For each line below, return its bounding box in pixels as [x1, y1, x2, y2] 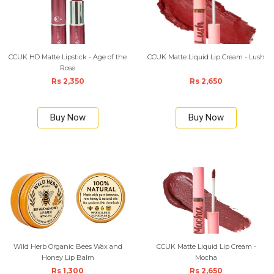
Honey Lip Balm [41, 253, 94, 262]
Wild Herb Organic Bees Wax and [13, 242, 122, 251]
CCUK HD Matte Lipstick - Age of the [9, 53, 127, 61]
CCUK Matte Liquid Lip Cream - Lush [147, 53, 265, 61]
